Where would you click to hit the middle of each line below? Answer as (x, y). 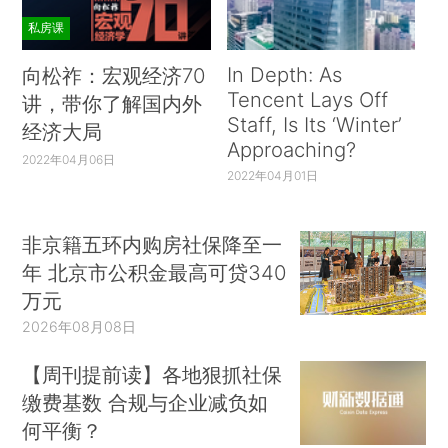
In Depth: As (284, 74)
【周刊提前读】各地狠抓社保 (152, 375)
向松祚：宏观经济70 (114, 75)
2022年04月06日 (69, 159)
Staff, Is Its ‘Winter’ (314, 124)
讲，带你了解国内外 (112, 103)
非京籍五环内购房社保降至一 (152, 245)
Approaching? (291, 149)
